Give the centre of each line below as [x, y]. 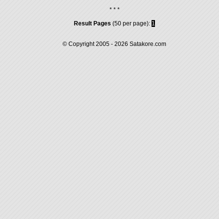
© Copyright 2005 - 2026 [96, 44]
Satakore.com [148, 44]
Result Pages [92, 23]
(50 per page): [131, 23]
